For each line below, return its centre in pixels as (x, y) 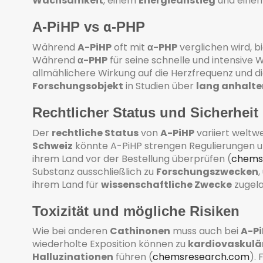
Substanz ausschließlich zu (94, 171)
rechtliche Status (95, 133)
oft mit (129, 47)
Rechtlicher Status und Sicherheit (145, 112)
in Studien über (160, 86)
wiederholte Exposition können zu (110, 244)
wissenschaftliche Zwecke (166, 184)
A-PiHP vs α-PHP (89, 26)
